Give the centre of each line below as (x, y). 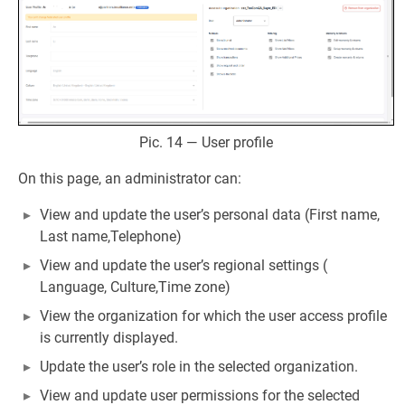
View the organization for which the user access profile (213, 316)
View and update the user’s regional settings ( (184, 266)
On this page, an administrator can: (130, 179)
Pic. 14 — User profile (206, 143)
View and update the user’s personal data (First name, (210, 215)
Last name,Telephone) (111, 237)
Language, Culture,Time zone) (135, 287)
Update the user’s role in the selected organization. (199, 367)
